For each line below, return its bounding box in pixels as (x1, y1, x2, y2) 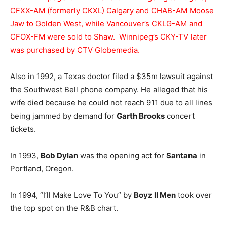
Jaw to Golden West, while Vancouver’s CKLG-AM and (10, 19, 202, 28)
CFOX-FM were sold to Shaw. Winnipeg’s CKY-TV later (10, 32, 207, 42)
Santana (166, 150, 197, 160)
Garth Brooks (117, 111, 165, 121)
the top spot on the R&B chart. (10, 203, 118, 213)
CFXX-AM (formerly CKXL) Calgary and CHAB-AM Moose (10, 6, 214, 15)
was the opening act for (78, 150, 166, 160)
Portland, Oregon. (10, 164, 74, 173)
